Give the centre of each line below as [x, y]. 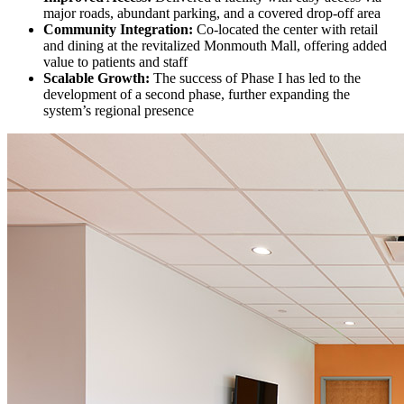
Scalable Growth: [96, 78]
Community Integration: [118, 30]
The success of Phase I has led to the [255, 78]
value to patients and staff [115, 62]
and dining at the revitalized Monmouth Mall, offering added [215, 46]
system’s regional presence [119, 111]
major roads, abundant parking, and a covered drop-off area [212, 14]
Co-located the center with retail [285, 30]
